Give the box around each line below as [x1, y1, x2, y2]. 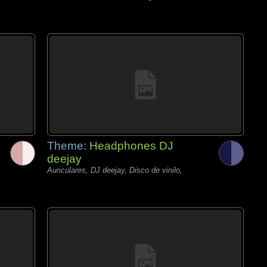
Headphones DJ [89, 139, 173, 152]
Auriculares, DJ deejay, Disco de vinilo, [47, 166, 182, 175]
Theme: [47, 139, 89, 152]
